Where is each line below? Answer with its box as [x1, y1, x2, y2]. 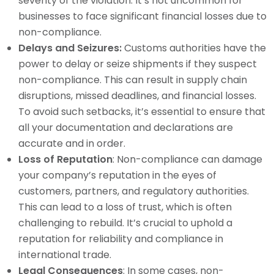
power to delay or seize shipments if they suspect [18, 56, 257, 71]
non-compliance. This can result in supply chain [18, 72, 247, 87]
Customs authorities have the [122, 40, 266, 55]
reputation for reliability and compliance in [18, 231, 223, 246]
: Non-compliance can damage [113, 152, 262, 166]
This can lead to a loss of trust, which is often [18, 199, 232, 214]
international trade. [18, 247, 111, 262]
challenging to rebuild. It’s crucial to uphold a [18, 215, 232, 230]
